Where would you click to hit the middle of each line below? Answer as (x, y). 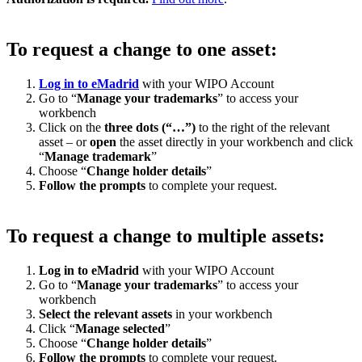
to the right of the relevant (264, 127)
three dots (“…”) (152, 127)
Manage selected (120, 328)
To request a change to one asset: (142, 49)
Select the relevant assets (105, 314)
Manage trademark (98, 156)
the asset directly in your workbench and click (236, 141)
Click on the (72, 127)
